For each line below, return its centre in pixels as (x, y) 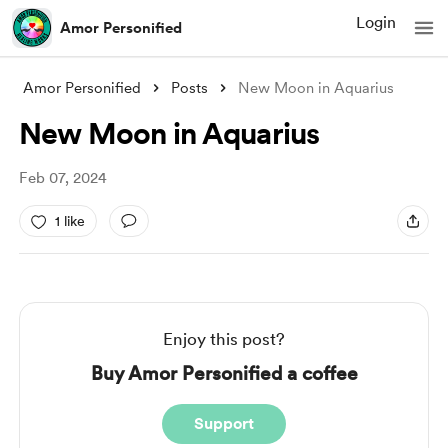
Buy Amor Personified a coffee (224, 373)
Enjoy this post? (224, 339)
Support (224, 423)
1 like (69, 220)
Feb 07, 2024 (62, 178)
